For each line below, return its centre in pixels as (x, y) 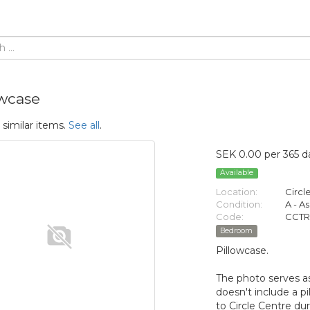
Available (237, 173)
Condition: (239, 204)
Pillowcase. (243, 251)
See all (84, 125)
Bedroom (237, 231)
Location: (237, 192)
